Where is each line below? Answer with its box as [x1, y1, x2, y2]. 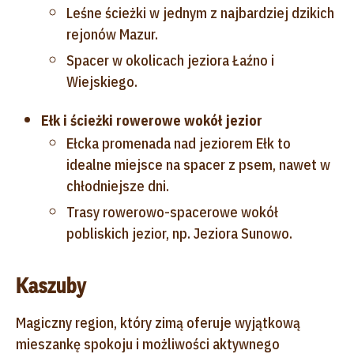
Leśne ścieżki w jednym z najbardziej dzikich [66, 3, 334, 22]
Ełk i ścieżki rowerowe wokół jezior [41, 111, 262, 130]
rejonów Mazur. [66, 24, 158, 43]
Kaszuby [16, 270, 86, 300]
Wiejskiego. [66, 72, 137, 91]
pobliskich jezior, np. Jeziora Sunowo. [66, 224, 292, 243]
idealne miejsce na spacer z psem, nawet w [66, 155, 330, 174]
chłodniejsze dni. [66, 176, 169, 195]
